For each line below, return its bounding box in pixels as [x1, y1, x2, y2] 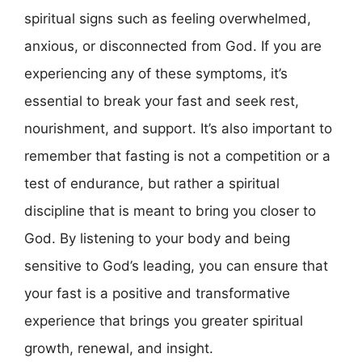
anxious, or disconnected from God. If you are [24, 38, 322, 54]
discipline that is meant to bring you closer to [24, 203, 316, 219]
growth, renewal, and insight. [24, 340, 213, 356]
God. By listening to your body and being [24, 230, 290, 246]
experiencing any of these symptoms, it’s [24, 65, 288, 82]
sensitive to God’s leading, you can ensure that [24, 258, 328, 274]
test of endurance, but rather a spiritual [24, 175, 280, 192]
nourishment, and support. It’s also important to [24, 120, 332, 137]
